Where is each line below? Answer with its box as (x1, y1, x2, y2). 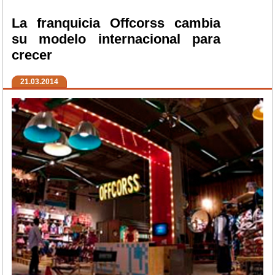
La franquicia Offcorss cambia (12, 15, 220, 31)
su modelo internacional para (12, 31, 220, 47)
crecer (12, 47, 52, 63)
